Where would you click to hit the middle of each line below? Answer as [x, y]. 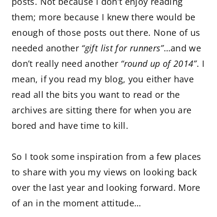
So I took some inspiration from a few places [107, 156]
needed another [47, 48]
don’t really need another [66, 63]
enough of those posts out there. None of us [106, 32]
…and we [182, 48]
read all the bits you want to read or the [96, 94]
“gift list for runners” [123, 48]
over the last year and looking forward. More [106, 187]
